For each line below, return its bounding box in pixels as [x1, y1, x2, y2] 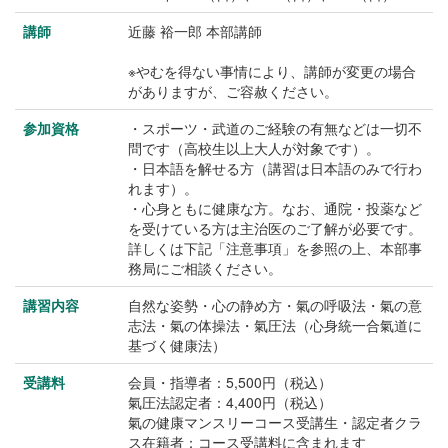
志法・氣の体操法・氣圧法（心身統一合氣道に [128, 315, 422, 335]
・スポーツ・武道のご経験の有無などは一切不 [128, 118, 422, 138]
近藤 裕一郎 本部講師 [128, 21, 262, 41]
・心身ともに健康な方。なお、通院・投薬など [128, 198, 422, 218]
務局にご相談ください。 [128, 258, 282, 278]
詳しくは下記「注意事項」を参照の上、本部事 [128, 238, 422, 258]
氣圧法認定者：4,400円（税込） [128, 392, 332, 412]
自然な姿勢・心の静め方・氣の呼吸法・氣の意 [128, 295, 422, 315]
